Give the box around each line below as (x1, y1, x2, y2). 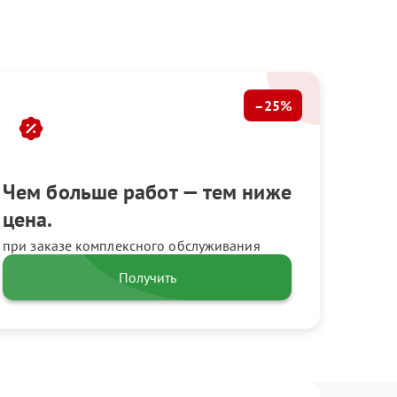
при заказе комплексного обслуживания (3, 237, 261, 254)
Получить (118, 269, 176, 286)
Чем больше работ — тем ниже (3, 178, 292, 206)
